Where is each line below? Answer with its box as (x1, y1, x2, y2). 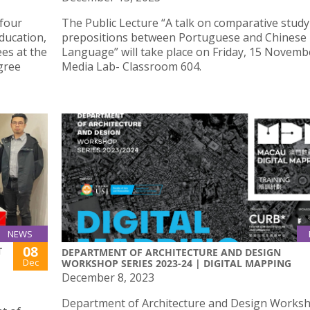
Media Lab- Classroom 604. (62, 59, 201, 75)
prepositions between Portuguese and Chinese (62, 30, 307, 46)
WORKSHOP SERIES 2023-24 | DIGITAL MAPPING (62, 256, 291, 270)
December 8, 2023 (62, 269, 154, 285)
